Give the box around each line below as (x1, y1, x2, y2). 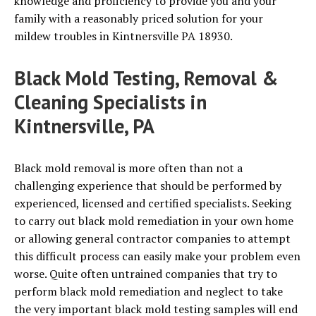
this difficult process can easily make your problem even (14, 248, 300, 265)
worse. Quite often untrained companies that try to (14, 266, 277, 282)
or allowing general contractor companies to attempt (14, 231, 291, 247)
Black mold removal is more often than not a (14, 160, 243, 176)
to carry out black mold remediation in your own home (14, 213, 293, 229)
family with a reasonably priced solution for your (14, 11, 263, 27)
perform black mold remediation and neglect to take (14, 284, 283, 300)
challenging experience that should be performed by (14, 178, 281, 194)
